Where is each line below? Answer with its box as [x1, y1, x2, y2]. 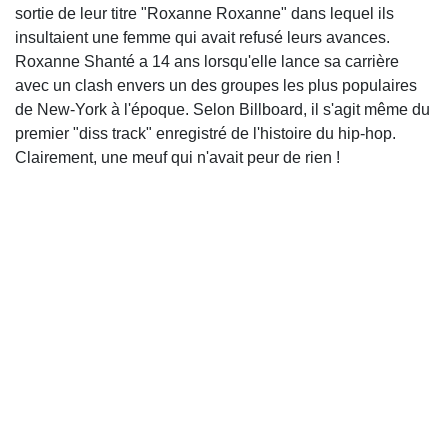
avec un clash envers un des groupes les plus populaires [15, 77, 417, 95]
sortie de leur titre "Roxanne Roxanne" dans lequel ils [15, 5, 394, 23]
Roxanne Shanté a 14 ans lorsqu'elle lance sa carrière [15, 53, 399, 71]
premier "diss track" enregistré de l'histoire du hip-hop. [15, 125, 396, 143]
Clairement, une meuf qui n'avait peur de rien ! [15, 149, 340, 167]
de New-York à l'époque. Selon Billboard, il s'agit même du [15, 101, 430, 119]
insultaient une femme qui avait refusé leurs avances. [15, 29, 390, 47]
